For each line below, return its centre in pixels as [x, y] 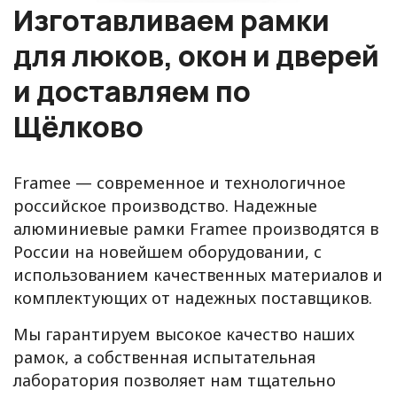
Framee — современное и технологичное [179, 183]
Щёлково [78, 127]
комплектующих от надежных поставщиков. [193, 298]
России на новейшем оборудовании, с [167, 252]
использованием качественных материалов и [198, 275]
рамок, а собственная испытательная [164, 357]
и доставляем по [132, 91]
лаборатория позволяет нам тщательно [175, 380]
